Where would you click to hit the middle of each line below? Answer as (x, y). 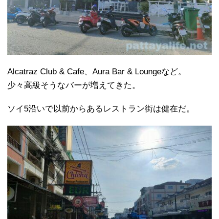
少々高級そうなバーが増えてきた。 (74, 85)
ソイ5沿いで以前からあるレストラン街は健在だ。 (101, 109)
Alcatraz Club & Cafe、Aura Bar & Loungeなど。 (97, 71)
